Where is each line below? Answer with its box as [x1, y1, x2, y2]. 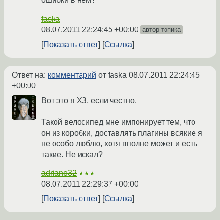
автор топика [142, 26, 181, 34]
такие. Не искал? [41, 150, 103, 159]
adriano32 [41, 169, 77, 178]
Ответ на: [12, 71, 48, 80]
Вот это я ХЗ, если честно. [41, 96, 137, 105]
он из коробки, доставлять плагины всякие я [41, 129, 202, 137]
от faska [96, 71, 129, 80]
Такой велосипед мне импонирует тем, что [41, 118, 195, 127]
